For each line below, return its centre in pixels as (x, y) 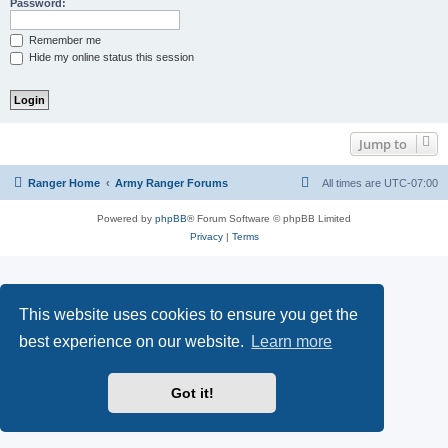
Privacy (206, 236)
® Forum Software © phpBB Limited (269, 218)
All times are (353, 182)
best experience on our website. (134, 342)
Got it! (192, 393)
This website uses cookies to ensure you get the (189, 314)
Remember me (63, 39)
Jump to (383, 143)
